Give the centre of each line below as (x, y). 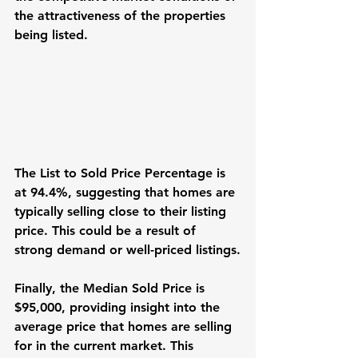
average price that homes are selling (125, 327)
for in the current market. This (106, 346)
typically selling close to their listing (122, 212)
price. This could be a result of (107, 231)
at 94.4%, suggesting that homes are (127, 193)
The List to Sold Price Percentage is (122, 173)
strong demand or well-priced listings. (127, 250)
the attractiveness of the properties (122, 16)
